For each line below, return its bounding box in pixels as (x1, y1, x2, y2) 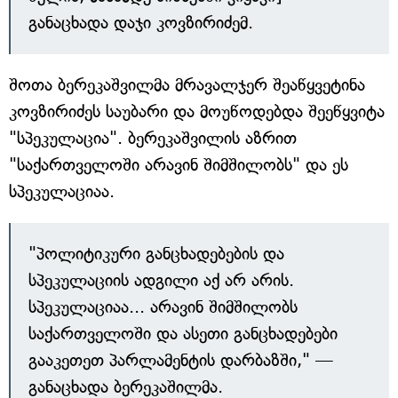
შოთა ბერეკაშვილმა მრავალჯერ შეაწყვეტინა (9, 75, 365, 95)
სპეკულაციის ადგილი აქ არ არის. (28, 270, 294, 291)
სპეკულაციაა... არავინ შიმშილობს (28, 297, 298, 317)
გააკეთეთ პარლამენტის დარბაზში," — (28, 350, 333, 370)
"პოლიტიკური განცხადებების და (28, 243, 284, 264)
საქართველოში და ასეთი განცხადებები (28, 323, 338, 344)
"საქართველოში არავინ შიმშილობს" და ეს (9, 155, 348, 175)
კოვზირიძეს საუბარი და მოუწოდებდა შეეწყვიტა (9, 101, 385, 122)
